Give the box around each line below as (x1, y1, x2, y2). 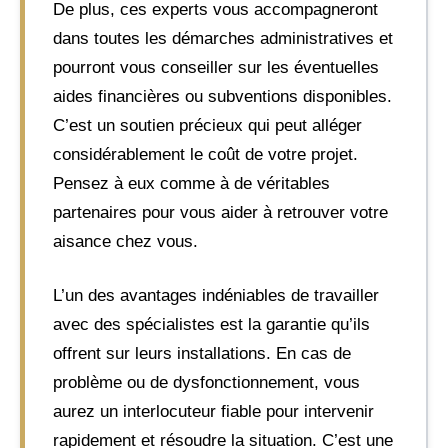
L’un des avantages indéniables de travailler (53, 286, 379, 305)
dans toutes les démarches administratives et (53, 28, 393, 48)
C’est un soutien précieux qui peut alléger (53, 115, 362, 135)
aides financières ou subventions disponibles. (53, 86, 392, 106)
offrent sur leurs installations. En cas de (53, 344, 351, 363)
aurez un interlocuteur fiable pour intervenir (53, 402, 374, 421)
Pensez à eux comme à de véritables (53, 173, 330, 193)
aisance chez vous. (53, 231, 198, 251)
